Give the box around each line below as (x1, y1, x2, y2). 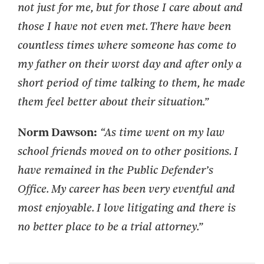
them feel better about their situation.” (18, 94, 209, 108)
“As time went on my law (100, 125, 225, 139)
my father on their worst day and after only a (18, 57, 242, 71)
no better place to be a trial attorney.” (18, 219, 203, 233)
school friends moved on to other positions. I (18, 144, 238, 158)
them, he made (171, 75, 245, 90)
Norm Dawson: (18, 125, 97, 139)
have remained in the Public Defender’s (18, 163, 213, 177)
